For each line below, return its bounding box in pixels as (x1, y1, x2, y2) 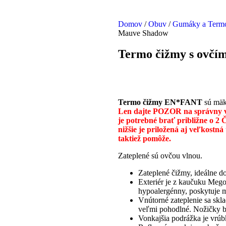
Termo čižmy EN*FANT (118, 98, 202, 107)
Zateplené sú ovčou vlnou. (118, 151, 202, 160)
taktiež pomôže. (118, 134, 171, 143)
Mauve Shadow (118, 29, 168, 37)
